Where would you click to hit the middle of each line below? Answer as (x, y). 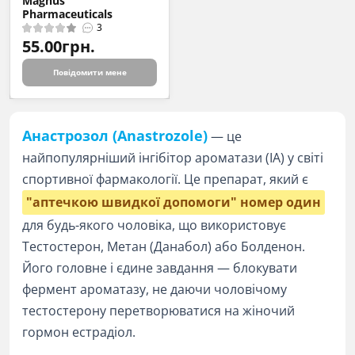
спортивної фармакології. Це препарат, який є (165, 179)
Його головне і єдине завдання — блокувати (160, 268)
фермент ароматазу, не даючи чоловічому (155, 289)
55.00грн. (59, 46)
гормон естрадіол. (79, 332)
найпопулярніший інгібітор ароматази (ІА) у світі (173, 158)
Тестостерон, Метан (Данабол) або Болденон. (164, 246)
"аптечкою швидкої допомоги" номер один (174, 202)
